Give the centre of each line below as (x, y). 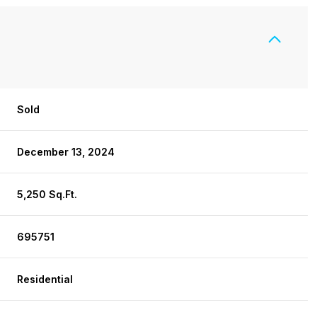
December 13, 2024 (66, 152)
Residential (45, 279)
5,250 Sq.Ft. (47, 194)
